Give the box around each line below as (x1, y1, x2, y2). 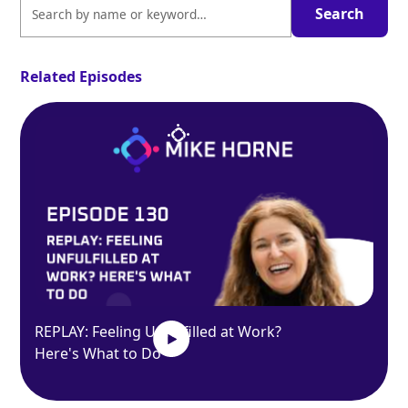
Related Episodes (20, 66, 143, 87)
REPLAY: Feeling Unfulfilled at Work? (35, 321, 282, 342)
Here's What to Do (35, 343, 162, 364)
